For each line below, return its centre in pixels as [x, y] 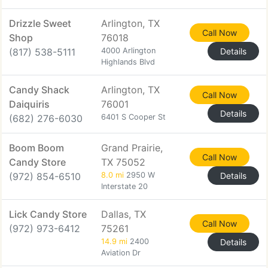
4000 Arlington [128, 51]
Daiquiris [29, 104]
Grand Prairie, [132, 148]
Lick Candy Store [48, 214]
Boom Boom [36, 148]
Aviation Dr [121, 253]
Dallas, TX [124, 214]
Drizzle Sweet [40, 23]
